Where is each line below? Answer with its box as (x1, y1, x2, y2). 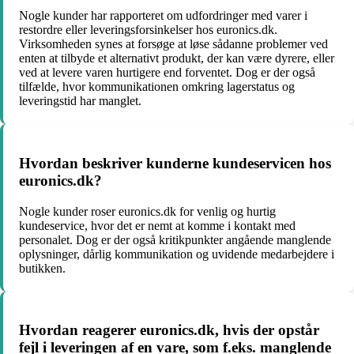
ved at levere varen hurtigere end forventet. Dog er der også (19, 66, 315, 80)
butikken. (19, 261, 66, 275)
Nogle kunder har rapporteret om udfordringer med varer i (19, 9, 307, 23)
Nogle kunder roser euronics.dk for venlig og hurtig (19, 204, 276, 218)
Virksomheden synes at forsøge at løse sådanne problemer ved (19, 37, 328, 51)
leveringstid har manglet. (19, 94, 141, 108)
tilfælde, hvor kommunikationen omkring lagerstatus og (19, 80, 295, 94)
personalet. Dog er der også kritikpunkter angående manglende (19, 232, 331, 247)
